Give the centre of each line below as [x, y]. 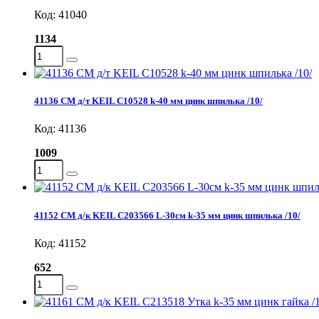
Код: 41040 [61, 15]
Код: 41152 [60, 243]
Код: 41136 [60, 129]
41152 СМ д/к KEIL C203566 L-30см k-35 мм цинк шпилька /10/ [167, 215]
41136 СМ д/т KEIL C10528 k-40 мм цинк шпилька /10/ [148, 101]
